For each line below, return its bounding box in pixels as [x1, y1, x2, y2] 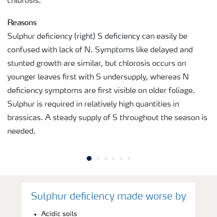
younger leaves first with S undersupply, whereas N [7, 73, 189, 81]
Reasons [7, 17, 37, 27]
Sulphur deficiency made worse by [31, 192, 186, 202]
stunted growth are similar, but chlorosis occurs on [7, 60, 186, 68]
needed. [7, 127, 36, 136]
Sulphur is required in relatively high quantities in [7, 100, 179, 108]
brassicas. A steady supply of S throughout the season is [7, 114, 207, 122]
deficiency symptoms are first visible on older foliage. [7, 87, 195, 95]
